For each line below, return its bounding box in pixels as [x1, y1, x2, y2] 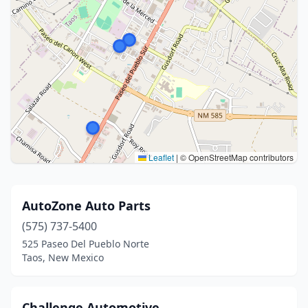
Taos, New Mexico [22, 251, 104, 264]
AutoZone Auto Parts [22, 197, 151, 214]
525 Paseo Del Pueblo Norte [22, 237, 149, 250]
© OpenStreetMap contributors [178, 151, 294, 163]
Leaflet [146, 151, 174, 163]
